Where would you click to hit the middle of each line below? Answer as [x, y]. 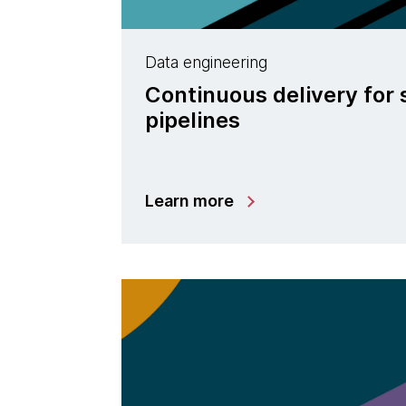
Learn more [190, 200]
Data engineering [207, 62]
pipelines [193, 120]
